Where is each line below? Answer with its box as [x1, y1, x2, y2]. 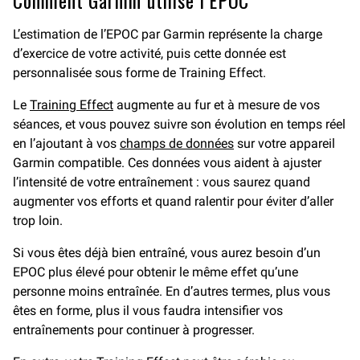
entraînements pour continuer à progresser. [13, 322, 255, 337]
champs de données [120, 136, 234, 151]
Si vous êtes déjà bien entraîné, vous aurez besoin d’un [13, 245, 321, 260]
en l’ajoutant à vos [13, 136, 120, 151]
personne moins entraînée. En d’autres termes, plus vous [13, 284, 330, 299]
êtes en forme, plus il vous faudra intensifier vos [13, 303, 283, 318]
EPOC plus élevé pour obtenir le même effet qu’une [13, 264, 298, 280]
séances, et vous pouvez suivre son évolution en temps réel [13, 117, 346, 132]
